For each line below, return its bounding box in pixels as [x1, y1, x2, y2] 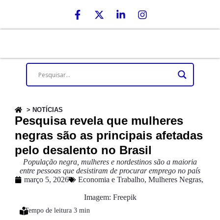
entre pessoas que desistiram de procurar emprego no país [20, 166, 200, 175]
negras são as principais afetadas [15, 129, 203, 142]
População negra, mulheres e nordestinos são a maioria [23, 158, 197, 166]
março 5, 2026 [24, 175, 69, 184]
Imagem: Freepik [83, 193, 137, 201]
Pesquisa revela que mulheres [15, 114, 183, 127]
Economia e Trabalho [78, 175, 144, 184]
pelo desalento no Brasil [15, 143, 152, 157]
